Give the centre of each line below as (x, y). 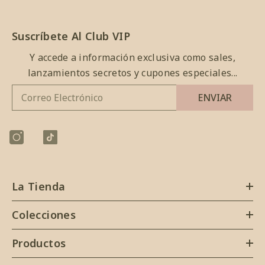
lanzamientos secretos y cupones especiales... (132, 73)
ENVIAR (215, 98)
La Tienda (39, 186)
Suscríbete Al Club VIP (71, 36)
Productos (39, 243)
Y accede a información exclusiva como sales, (132, 57)
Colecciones (44, 215)
